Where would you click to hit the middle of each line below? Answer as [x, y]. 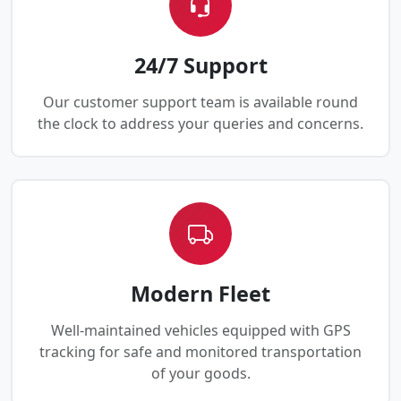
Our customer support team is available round [200, 102]
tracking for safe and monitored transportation [200, 352]
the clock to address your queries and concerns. [200, 124]
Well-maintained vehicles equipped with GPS [200, 331]
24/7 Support [200, 66]
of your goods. [200, 374]
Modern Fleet [200, 294]
